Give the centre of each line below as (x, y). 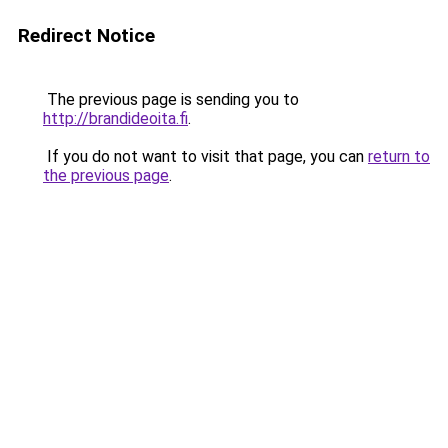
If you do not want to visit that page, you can (205, 156)
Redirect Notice (86, 35)
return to (399, 156)
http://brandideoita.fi (115, 118)
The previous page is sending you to (171, 99)
